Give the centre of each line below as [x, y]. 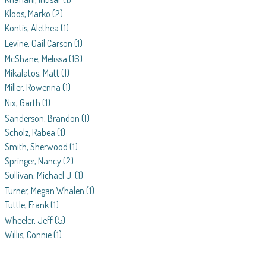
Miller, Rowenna [33, 88]
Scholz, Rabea [30, 133]
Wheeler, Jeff [29, 221]
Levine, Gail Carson [39, 44]
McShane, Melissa [36, 59]
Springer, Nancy [33, 161]
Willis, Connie [28, 235]
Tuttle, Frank [27, 205]
